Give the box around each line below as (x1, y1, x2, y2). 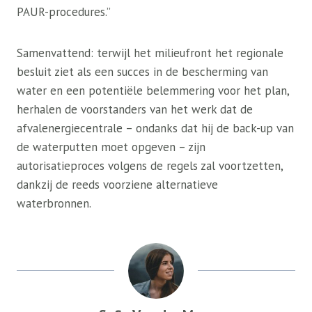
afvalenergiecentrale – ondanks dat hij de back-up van (17, 120, 294, 136)
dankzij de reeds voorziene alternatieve (17, 177, 218, 192)
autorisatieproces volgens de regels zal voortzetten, (17, 158, 283, 173)
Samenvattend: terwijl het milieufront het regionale (17, 45, 283, 61)
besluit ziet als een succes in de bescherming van (17, 64, 268, 79)
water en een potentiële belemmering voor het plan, (17, 83, 289, 98)
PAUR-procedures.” (17, 4, 111, 19)
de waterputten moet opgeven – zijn (17, 139, 205, 155)
